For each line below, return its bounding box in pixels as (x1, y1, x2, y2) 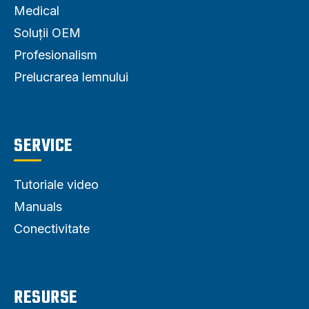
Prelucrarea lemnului (14, 69, 128, 84)
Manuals (14, 199, 62, 214)
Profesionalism (14, 47, 97, 62)
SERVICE (14, 132, 73, 160)
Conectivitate (14, 221, 90, 236)
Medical (14, 3, 59, 18)
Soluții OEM (14, 25, 81, 40)
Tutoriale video (14, 177, 99, 192)
